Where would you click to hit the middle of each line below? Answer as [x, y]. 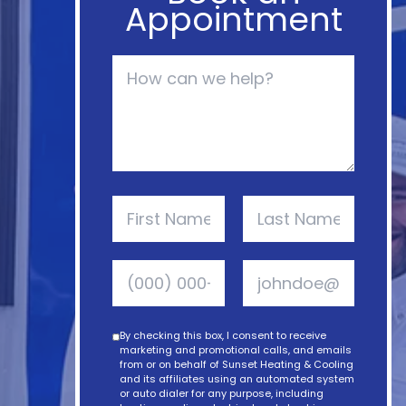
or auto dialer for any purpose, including [221, 393]
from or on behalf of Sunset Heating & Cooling [236, 364]
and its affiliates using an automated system [237, 379]
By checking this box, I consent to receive [222, 335]
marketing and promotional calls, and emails [235, 350]
